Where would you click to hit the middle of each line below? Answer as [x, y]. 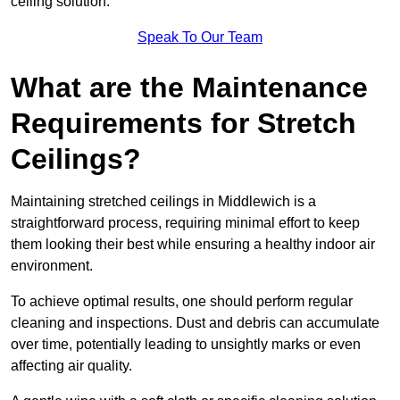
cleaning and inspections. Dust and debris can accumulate [195, 322]
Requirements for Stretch [183, 123]
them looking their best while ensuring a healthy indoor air [193, 244]
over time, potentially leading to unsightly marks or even [186, 344]
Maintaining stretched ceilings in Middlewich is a [163, 201]
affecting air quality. [71, 365]
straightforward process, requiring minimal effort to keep [185, 222]
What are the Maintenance [189, 87]
